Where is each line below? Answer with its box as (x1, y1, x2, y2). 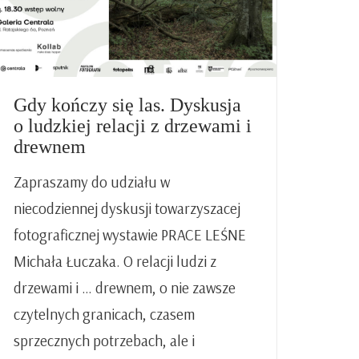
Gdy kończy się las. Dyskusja (14, 95, 241, 116)
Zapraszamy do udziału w (14, 172, 170, 192)
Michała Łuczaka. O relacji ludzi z (14, 252, 216, 272)
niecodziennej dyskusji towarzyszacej (14, 199, 240, 219)
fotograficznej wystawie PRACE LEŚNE (14, 225, 246, 245)
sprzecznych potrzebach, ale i (14, 331, 195, 351)
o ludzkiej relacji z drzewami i (14, 115, 252, 137)
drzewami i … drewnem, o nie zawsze (14, 278, 236, 298)
